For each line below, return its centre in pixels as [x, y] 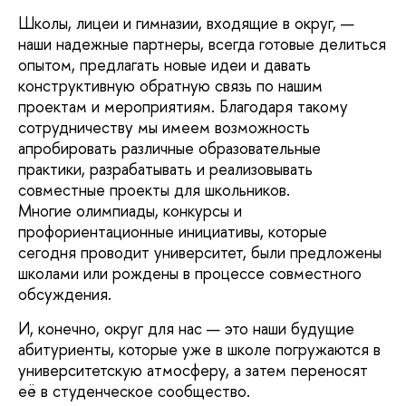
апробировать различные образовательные [169, 149]
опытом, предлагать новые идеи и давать [164, 65]
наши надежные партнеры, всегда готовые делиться [202, 44]
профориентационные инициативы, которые [173, 232]
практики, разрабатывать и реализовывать [165, 169]
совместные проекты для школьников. [154, 190]
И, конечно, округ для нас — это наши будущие [186, 328]
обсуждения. [65, 295]
